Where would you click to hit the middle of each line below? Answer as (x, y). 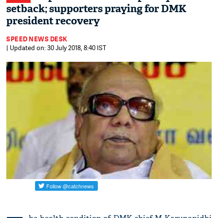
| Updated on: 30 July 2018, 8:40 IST (56, 48)
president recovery (53, 21)
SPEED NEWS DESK (37, 39)
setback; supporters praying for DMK (97, 9)
